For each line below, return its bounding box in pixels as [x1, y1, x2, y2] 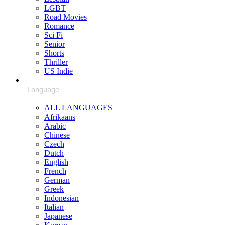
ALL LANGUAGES [44, 103, 113, 112]
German [44, 176, 70, 184]
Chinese [44, 131, 70, 139]
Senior [44, 40, 65, 48]
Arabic [44, 122, 66, 130]
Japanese [44, 212, 72, 220]
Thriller [44, 58, 68, 66]
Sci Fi [44, 31, 63, 39]
